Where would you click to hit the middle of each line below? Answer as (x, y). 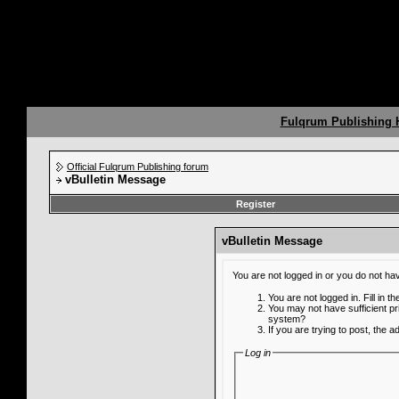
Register (255, 204)
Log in (257, 352)
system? (286, 319)
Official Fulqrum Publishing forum (138, 167)
